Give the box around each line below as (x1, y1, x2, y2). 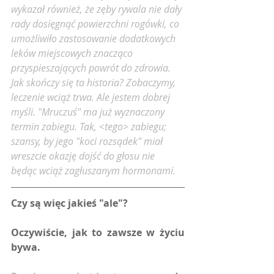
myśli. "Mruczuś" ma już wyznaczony (11, 105, 167, 119)
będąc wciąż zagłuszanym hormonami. (11, 164, 176, 178)
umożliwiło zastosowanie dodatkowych (11, 32, 178, 46)
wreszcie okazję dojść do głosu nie (11, 149, 157, 163)
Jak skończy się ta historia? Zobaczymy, (11, 76, 178, 90)
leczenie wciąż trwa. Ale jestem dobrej (11, 91, 172, 105)
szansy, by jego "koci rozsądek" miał (11, 135, 165, 149)
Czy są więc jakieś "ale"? (11, 196, 128, 210)
